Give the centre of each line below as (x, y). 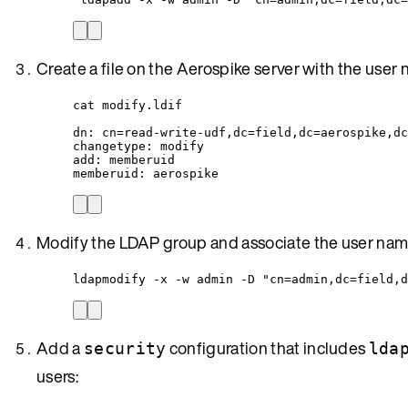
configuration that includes (267, 347)
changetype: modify (138, 146)
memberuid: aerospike (146, 173)
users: (57, 376)
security (125, 348)
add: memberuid (124, 159)
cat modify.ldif (127, 105)
